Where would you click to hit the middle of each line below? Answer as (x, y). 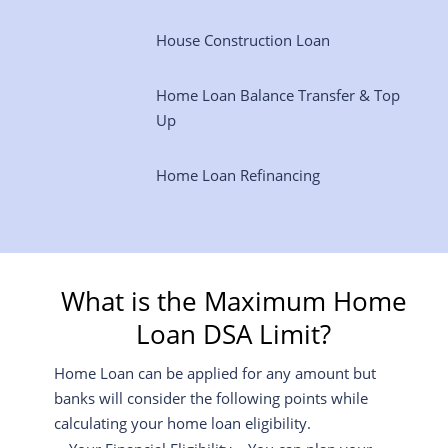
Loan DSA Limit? (234, 333)
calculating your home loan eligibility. (182, 422)
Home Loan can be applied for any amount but (214, 372)
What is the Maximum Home (233, 300)
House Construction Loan (242, 39)
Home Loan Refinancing (237, 174)
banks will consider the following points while (210, 397)
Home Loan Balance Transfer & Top (277, 94)
